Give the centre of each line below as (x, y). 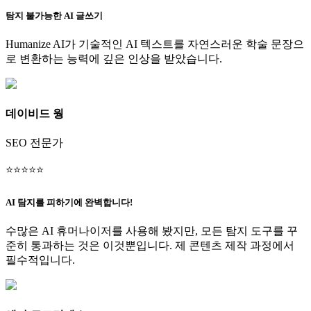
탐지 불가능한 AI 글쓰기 (54, 15)
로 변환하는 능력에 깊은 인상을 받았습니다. (114, 58)
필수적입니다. (40, 260)
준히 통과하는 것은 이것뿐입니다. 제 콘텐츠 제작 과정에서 (150, 245)
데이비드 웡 (35, 114)
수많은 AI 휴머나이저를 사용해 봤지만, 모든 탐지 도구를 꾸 (152, 230)
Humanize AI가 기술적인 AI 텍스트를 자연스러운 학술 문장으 (155, 44)
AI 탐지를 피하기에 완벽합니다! (69, 202)
